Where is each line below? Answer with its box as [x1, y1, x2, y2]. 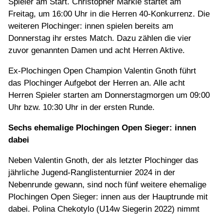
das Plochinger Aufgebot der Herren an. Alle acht [8, 78, 185, 88]
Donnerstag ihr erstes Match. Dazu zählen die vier [8, 34, 191, 43]
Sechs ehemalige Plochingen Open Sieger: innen [8, 123, 196, 133]
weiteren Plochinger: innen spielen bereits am [8, 21, 173, 31]
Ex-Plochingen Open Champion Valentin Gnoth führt [8, 66, 196, 76]
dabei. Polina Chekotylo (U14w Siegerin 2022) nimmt [8, 204, 200, 214]
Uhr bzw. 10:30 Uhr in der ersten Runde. [8, 103, 155, 112]
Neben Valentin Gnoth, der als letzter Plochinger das [8, 156, 199, 165]
